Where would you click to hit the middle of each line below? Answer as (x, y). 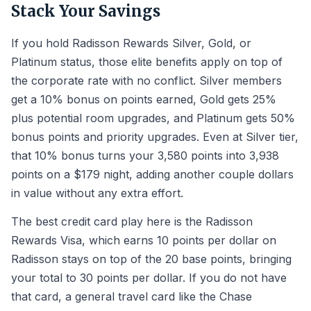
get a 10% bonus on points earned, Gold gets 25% (144, 99)
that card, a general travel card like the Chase (132, 296)
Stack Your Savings (86, 11)
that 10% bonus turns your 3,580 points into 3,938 (145, 155)
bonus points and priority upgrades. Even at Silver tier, (155, 137)
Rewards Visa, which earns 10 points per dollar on (144, 240)
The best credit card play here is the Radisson (132, 221)
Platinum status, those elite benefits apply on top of (147, 62)
